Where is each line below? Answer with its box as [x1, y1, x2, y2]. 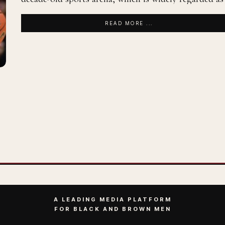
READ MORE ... [105, 20, 153, 26]
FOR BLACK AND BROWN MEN [54, 205, 171, 212]
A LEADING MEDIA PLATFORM [53, 196, 172, 203]
